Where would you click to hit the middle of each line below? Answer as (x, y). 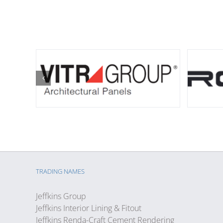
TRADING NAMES (60, 171)
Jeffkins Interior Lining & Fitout (89, 208)
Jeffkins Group (61, 196)
